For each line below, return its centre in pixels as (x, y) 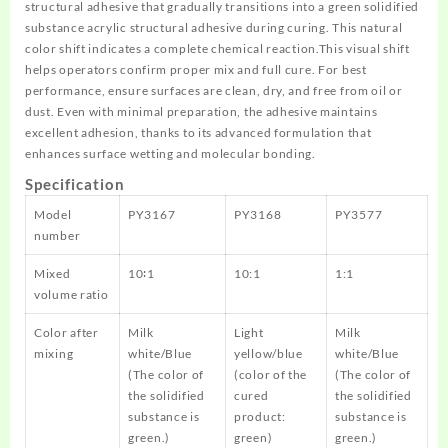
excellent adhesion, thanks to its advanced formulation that (198, 132)
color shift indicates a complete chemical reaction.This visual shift (217, 48)
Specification (75, 184)
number (57, 235)
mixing (54, 353)
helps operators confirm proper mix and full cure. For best (196, 69)
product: (260, 416)
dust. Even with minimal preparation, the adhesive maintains (201, 111)
